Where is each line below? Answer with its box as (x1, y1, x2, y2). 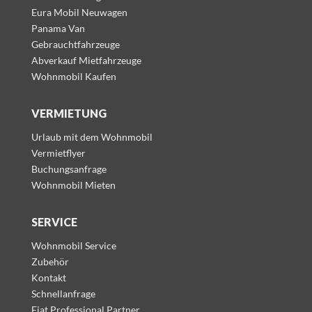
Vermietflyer (31, 147, 86, 159)
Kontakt (31, 272, 66, 284)
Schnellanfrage (31, 288, 95, 300)
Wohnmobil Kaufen (31, 70, 116, 83)
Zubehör (31, 256, 69, 268)
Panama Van (31, 22, 85, 35)
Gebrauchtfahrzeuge (31, 38, 120, 51)
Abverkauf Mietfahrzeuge (31, 54, 141, 67)
